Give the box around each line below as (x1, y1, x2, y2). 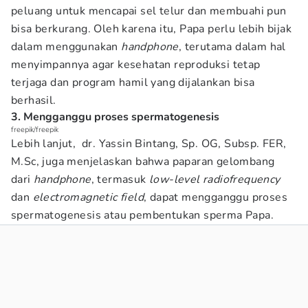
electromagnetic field (32, 190, 144, 205)
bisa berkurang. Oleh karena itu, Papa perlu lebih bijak (11, 21, 291, 36)
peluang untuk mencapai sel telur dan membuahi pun (11, 3, 287, 19)
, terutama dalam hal (178, 39, 286, 54)
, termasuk (91, 172, 150, 187)
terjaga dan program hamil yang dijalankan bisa (11, 75, 255, 90)
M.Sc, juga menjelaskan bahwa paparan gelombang (11, 154, 275, 169)
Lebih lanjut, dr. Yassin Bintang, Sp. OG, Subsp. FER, (11, 136, 287, 151)
